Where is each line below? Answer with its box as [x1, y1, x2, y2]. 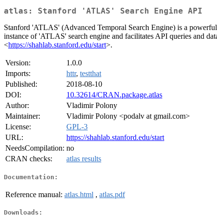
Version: [5, 59, 31, 67]
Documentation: [4, 173, 58, 181]
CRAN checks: [5, 155, 52, 163]
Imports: [5, 69, 31, 78]
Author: [5, 101, 29, 110]
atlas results [66, 155, 101, 163]
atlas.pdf [99, 190, 125, 199]
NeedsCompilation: [5, 144, 64, 153]
